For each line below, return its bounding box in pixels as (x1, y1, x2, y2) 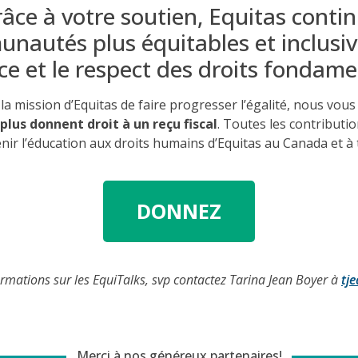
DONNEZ (137, 197, 221, 225)
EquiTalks (93, 270, 145, 288)
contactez (170, 270, 229, 288)
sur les (50, 270, 93, 288)
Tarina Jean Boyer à (229, 270, 341, 288)
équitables (141, 26, 249, 58)
